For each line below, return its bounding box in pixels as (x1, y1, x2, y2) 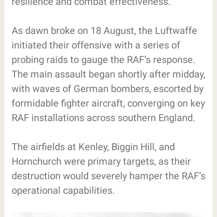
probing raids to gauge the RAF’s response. (11, 53, 195, 65)
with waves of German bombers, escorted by (11, 82, 203, 94)
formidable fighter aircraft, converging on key (11, 97, 205, 109)
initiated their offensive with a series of (11, 39, 180, 51)
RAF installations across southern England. (11, 111, 195, 124)
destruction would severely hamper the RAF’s (11, 170, 205, 182)
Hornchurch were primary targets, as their (11, 155, 191, 167)
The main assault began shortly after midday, (11, 68, 205, 80)
